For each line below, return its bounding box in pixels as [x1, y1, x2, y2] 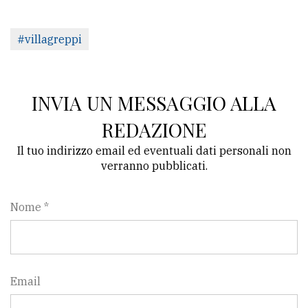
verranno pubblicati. [100, 158, 208, 173]
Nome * [10, 199, 49, 214]
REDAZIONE [101, 116, 207, 142]
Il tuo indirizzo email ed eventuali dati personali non [16, 143, 291, 157]
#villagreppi [17, 32, 82, 46]
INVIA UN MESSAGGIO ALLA [32, 89, 276, 115]
